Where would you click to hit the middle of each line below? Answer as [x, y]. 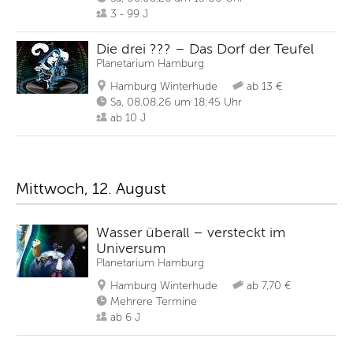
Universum [131, 248]
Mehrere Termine [154, 301]
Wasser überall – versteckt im [191, 232]
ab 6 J [125, 317]
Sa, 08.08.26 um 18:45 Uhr [176, 102]
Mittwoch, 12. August [91, 189]
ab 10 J [128, 118]
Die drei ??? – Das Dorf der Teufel [205, 49]
